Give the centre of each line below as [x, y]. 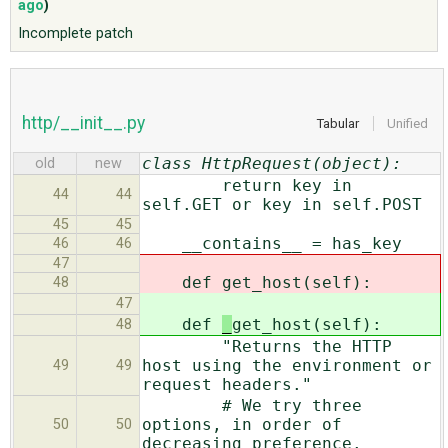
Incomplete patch [76, 33]
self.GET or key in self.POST [282, 204]
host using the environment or [287, 365]
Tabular [338, 123]
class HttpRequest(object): [272, 163]
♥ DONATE [41, 112]
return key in [247, 185]
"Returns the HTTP [267, 346]
